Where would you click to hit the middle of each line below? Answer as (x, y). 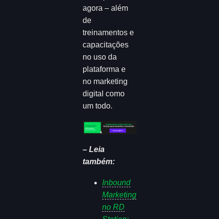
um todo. (98, 106)
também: (99, 162)
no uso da (100, 57)
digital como (104, 94)
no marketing (105, 82)
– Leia (94, 149)
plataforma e (104, 69)
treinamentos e (109, 33)
